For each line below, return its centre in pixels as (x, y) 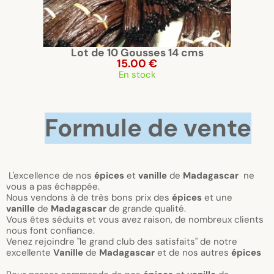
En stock (137, 75)
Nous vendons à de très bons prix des (89, 198)
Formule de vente (148, 128)
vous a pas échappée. (53, 187)
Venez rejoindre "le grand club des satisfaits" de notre (122, 242)
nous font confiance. (50, 231)
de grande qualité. (146, 209)
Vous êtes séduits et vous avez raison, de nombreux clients (135, 220)
